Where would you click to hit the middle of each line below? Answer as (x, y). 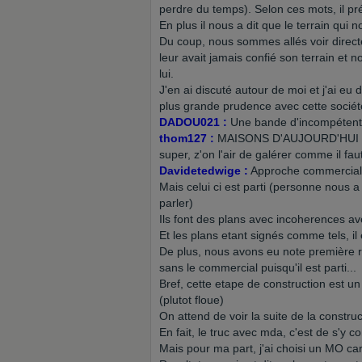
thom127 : (187, 138)
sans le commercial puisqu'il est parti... (258, 267)
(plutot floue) (192, 300)
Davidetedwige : (204, 170)
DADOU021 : (193, 122)
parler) (176, 203)
